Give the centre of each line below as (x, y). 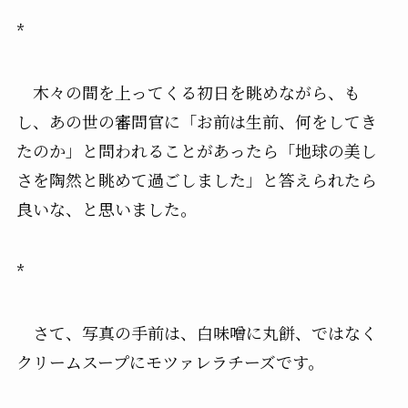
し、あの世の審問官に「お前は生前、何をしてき (196, 121)
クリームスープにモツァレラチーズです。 (170, 361)
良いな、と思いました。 (106, 208)
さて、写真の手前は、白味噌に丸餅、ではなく (196, 332)
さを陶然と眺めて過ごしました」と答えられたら (196, 179)
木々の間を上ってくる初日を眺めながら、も (188, 92)
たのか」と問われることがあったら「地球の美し (196, 150)
